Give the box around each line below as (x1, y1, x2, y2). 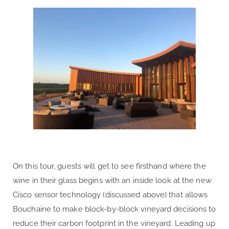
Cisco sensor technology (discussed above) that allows (13, 190, 208, 200)
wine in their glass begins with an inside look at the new (13, 176, 212, 186)
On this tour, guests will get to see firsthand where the (13, 162, 206, 171)
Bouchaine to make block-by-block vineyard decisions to (13, 204, 216, 214)
